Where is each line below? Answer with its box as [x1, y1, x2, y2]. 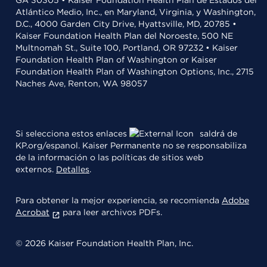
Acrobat [15, 207, 49, 217]
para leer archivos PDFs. [60, 207, 163, 217]
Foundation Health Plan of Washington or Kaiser [15, 55, 217, 64]
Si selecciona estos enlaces [15, 129, 129, 138]
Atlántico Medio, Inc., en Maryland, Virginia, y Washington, [15, 7, 256, 17]
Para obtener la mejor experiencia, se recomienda [15, 195, 222, 205]
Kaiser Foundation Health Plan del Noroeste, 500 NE [15, 31, 233, 41]
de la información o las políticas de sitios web [15, 153, 203, 162]
